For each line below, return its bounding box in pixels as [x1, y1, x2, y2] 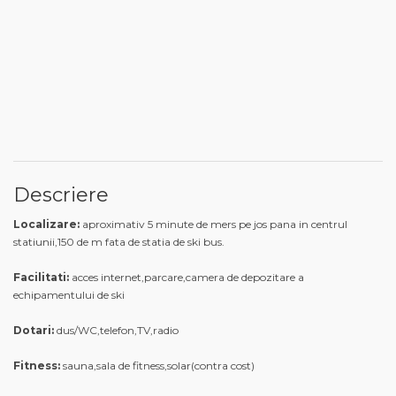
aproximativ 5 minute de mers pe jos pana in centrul [82, 217, 347, 231]
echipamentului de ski [13, 287, 125, 301]
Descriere [13, 182, 109, 207]
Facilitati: [13, 270, 72, 284]
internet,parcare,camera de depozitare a [101, 270, 304, 284]
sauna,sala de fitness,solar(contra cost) [63, 358, 255, 372]
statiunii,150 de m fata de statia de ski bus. [13, 234, 225, 248]
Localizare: [13, 217, 82, 231]
